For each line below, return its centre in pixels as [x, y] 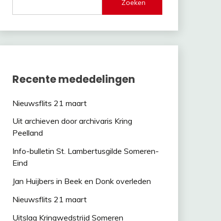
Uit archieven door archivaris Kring [72, 121]
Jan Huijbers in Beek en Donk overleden [81, 181]
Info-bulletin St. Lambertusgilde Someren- [85, 151]
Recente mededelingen [74, 79]
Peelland [27, 133]
